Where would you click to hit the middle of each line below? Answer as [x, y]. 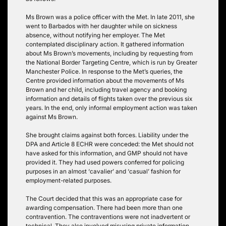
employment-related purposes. [69, 180]
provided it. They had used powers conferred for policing [105, 162]
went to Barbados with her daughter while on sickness [101, 26]
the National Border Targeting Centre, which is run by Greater [111, 62]
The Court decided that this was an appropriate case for [104, 198]
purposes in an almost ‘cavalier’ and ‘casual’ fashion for [103, 171]
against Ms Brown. [52, 117]
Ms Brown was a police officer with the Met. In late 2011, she [110, 17]
